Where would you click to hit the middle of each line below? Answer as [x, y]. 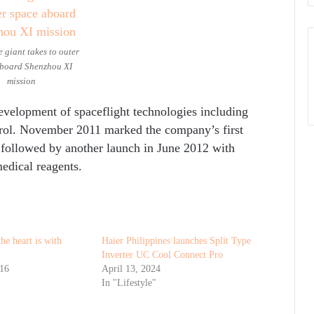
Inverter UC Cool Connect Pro [163, 254]
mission [21, 81]
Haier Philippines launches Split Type [177, 240]
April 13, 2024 [131, 268]
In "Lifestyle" [129, 282]
